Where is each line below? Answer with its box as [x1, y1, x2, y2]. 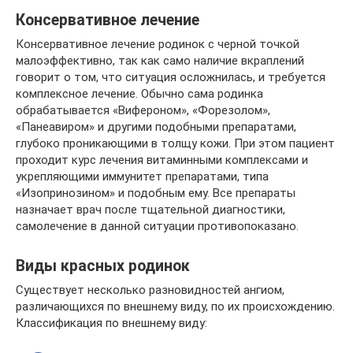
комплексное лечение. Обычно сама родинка [16, 87, 263, 101]
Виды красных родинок [16, 257, 190, 276]
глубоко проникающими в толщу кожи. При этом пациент [16, 136, 335, 150]
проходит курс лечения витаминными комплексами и [16, 153, 308, 167]
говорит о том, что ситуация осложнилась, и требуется [16, 70, 325, 84]
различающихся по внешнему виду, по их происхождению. [16, 299, 335, 314]
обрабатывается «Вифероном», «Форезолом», [16, 103, 270, 117]
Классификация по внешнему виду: [16, 316, 207, 330]
